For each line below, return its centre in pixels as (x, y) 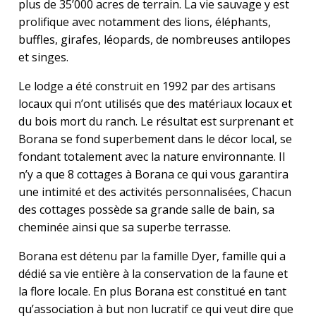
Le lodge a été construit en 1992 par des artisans (147, 86)
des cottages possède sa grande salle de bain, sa (146, 210)
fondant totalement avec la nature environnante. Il (152, 157)
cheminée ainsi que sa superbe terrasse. (124, 227)
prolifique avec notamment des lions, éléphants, (145, 22)
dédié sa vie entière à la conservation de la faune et (153, 274)
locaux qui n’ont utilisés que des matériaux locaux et (155, 104)
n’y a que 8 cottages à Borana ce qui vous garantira (153, 175)
